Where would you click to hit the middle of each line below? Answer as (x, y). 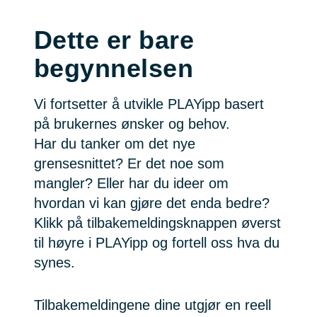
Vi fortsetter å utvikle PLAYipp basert (149, 104)
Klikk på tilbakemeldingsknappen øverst (157, 223)
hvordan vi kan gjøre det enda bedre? (152, 203)
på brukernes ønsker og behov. (132, 123)
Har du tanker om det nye (115, 143)
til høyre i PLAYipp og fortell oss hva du (157, 242)
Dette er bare (114, 40)
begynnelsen (114, 68)
